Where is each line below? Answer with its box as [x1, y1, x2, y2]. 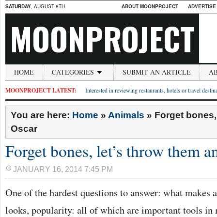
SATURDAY [5, 3, 31, 10]
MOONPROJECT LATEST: [5, 86, 77, 94]
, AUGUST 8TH [31, 3, 65, 10]
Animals [108, 110, 144, 120]
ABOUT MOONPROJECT [122, 3, 178, 10]
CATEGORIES [52, 67, 94, 77]
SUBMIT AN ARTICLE [123, 67, 191, 77]
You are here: [11, 110, 72, 120]
